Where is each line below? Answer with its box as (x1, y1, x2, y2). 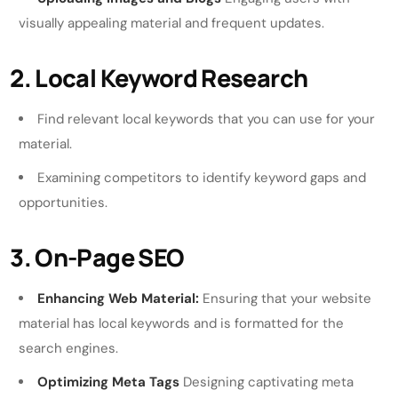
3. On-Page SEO (10, 240, 185, 274)
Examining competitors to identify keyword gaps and (37, 168, 367, 187)
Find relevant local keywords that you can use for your (37, 109, 376, 128)
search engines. (19, 338, 119, 357)
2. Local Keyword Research (10, 60, 308, 94)
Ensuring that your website (199, 289, 372, 307)
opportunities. (19, 193, 108, 211)
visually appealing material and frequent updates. (19, 13, 325, 32)
